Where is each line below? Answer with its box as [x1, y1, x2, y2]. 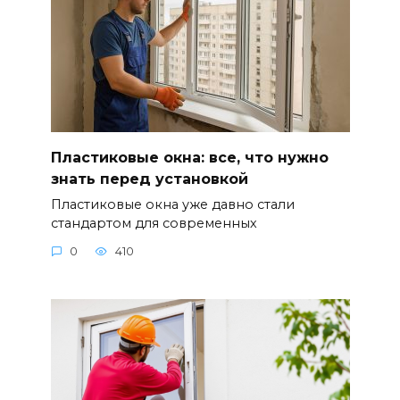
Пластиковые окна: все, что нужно [50, 148, 329, 166]
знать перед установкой [50, 170, 248, 187]
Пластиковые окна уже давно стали [50, 196, 295, 212]
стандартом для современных [50, 214, 257, 231]
